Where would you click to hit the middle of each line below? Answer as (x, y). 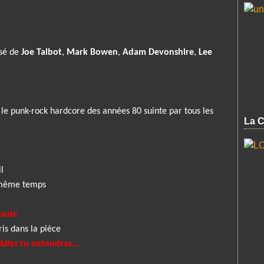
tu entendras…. (49, 244)
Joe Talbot (42, 52)
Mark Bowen (92, 52)
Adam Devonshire (158, 52)
